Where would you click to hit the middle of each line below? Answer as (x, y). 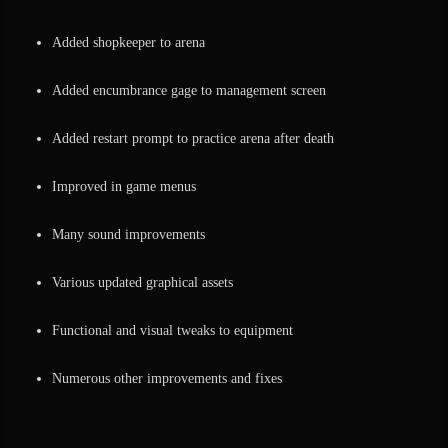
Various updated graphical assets (142, 282)
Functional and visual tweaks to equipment (172, 330)
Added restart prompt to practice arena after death (193, 138)
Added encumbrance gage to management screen (189, 90)
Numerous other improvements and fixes (167, 378)
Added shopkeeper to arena (128, 42)
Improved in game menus (124, 186)
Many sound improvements (128, 234)
